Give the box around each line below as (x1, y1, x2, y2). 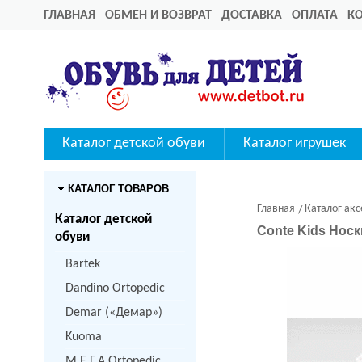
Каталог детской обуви (62, 136, 205, 151)
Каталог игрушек (243, 136, 346, 151)
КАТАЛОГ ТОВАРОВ (68, 183, 169, 195)
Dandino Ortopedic (65, 282, 165, 295)
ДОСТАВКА (221, 9, 282, 22)
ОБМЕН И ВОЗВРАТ (105, 9, 212, 22)
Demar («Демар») (65, 306, 162, 319)
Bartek (65, 258, 100, 271)
